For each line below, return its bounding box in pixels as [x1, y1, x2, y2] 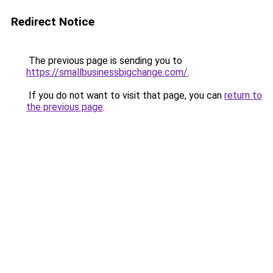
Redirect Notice [11, 15, 94, 29]
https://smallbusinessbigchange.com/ [26, 66, 188, 78]
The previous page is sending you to [26, 55, 182, 66]
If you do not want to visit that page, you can [26, 90, 224, 101]
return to [224, 90, 262, 101]
